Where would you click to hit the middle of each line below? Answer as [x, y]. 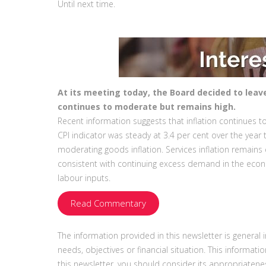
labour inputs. [84, 178]
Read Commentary [108, 203]
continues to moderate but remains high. [147, 107]
